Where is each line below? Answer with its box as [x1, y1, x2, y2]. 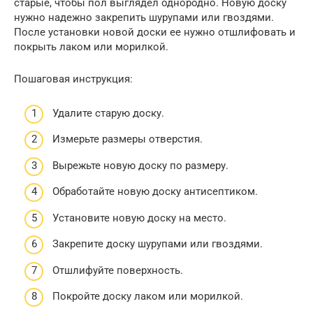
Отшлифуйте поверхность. [52, 263, 183, 277]
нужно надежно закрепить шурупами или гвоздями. [14, 11, 274, 24]
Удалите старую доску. [52, 106, 164, 119]
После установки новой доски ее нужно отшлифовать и [14, 26, 296, 39]
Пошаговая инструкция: [14, 73, 133, 86]
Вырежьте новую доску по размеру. [52, 159, 228, 172]
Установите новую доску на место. [52, 211, 226, 224]
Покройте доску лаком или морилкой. [52, 290, 243, 303]
